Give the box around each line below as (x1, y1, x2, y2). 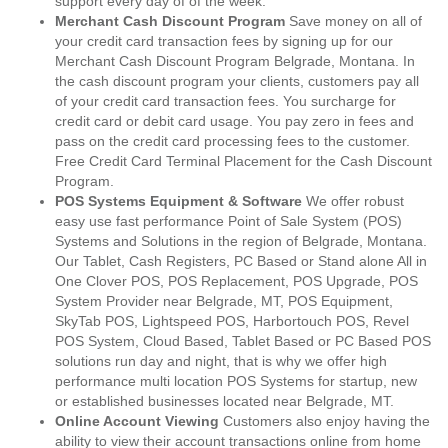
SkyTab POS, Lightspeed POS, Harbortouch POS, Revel (55, 313, 409, 329)
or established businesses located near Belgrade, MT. (55, 393, 394, 409)
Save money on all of (285, 13, 422, 29)
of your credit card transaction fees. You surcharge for (55, 93, 396, 109)
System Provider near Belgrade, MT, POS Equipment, (55, 293, 393, 309)
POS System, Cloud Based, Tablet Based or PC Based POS (55, 333, 431, 349)
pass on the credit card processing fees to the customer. (55, 133, 410, 149)
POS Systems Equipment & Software (55, 193, 302, 209)
